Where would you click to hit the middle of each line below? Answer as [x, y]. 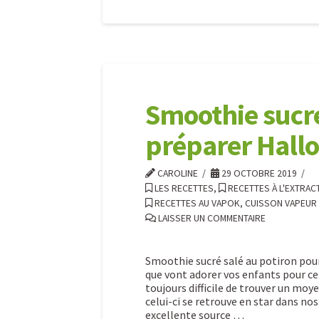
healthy [142, 87]
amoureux [156, 138]
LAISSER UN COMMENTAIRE [211, 218]
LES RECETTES [183, 188]
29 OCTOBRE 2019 [258, 173]
